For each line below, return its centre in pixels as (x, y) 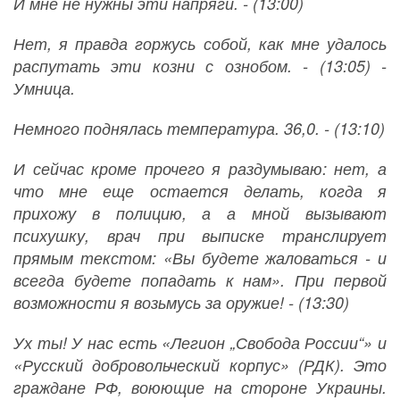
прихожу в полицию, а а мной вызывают (200, 213)
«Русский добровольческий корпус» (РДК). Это (200, 365)
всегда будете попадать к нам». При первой (200, 280)
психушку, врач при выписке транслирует (200, 236)
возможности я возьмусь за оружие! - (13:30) (181, 303)
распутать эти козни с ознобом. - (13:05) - (200, 66)
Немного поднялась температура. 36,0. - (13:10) (199, 129)
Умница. (44, 88)
